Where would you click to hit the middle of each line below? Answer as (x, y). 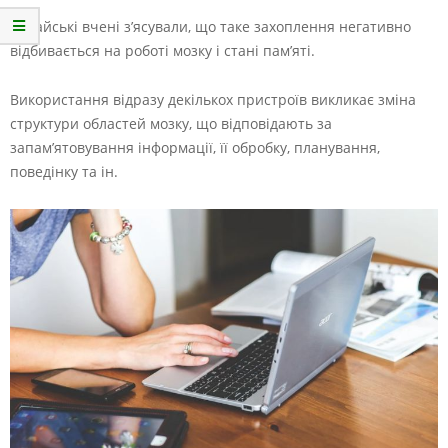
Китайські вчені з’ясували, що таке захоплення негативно (210, 26)
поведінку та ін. (64, 171)
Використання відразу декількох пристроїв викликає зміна (213, 99)
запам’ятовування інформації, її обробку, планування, (195, 147)
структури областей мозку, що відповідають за (171, 123)
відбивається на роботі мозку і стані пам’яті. (162, 50)
